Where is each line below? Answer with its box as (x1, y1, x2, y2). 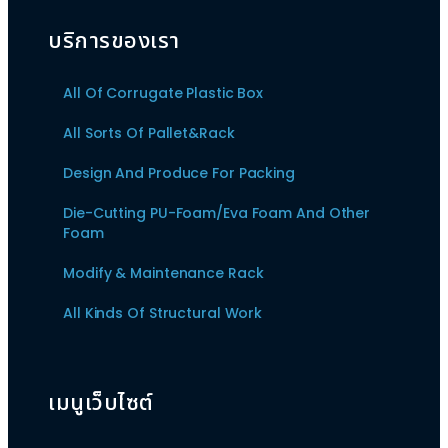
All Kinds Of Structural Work (63, 302, 263, 323)
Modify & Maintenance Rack (63, 262, 264, 283)
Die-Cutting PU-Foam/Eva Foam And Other (63, 202, 371, 223)
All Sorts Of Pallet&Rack (63, 122, 235, 143)
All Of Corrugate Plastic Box (63, 82, 264, 103)
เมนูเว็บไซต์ (48, 386, 154, 420)
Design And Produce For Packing (63, 162, 295, 183)
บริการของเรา (48, 24, 180, 58)
